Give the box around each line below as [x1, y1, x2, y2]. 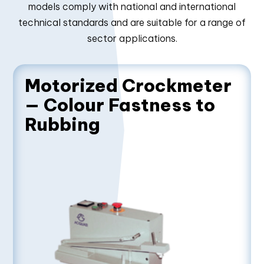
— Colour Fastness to [25, 94, 216, 116]
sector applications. [87, 32, 177, 44]
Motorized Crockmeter [25, 74, 232, 97]
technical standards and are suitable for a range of [18, 16, 246, 28]
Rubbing [25, 113, 101, 136]
